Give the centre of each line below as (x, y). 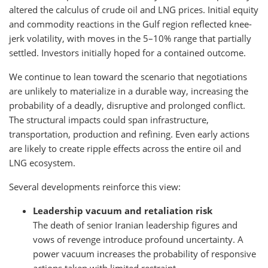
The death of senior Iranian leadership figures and (135, 225)
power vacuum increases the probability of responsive (144, 254)
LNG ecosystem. (42, 163)
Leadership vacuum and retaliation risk (123, 211)
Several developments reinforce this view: (95, 187)
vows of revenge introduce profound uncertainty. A (138, 239)
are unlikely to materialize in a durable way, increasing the (129, 91)
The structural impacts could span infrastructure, (109, 120)
